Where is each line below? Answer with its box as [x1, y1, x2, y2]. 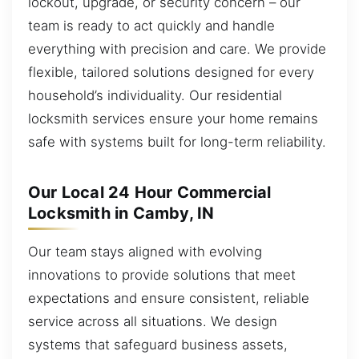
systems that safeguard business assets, [28, 336, 288, 353]
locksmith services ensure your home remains [28, 110, 318, 127]
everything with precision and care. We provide [28, 40, 326, 57]
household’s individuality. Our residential [28, 87, 282, 103]
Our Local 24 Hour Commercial [28, 183, 272, 202]
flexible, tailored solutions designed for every [28, 63, 314, 80]
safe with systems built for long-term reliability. [28, 133, 326, 150]
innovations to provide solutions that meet [28, 266, 296, 283]
